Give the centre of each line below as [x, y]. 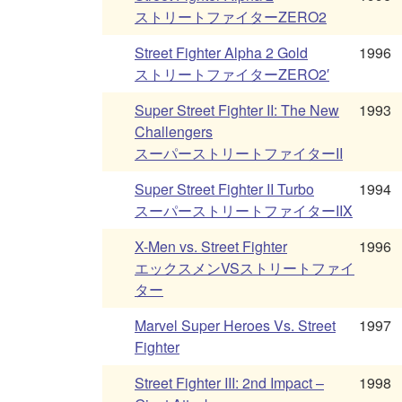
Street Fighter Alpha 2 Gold [221, 53]
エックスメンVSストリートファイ [245, 268]
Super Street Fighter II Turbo [224, 189]
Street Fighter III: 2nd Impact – [229, 383]
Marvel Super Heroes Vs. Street [235, 326]
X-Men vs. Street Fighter [211, 247]
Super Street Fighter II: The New [237, 110]
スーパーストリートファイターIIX [244, 211]
